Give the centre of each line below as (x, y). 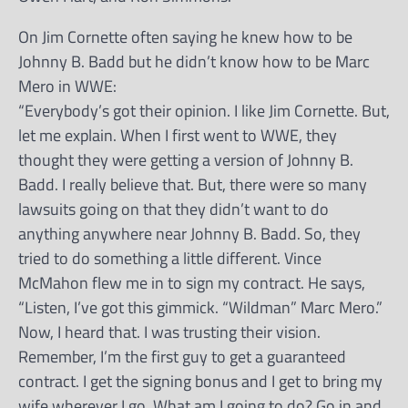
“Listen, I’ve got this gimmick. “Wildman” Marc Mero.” (200, 307)
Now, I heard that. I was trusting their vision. (169, 331)
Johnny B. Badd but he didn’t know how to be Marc (194, 61)
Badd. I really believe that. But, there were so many (193, 184)
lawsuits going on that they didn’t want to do (173, 209)
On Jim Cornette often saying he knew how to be (185, 36)
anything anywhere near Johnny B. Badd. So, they (189, 233)
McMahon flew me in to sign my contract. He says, (192, 282)
